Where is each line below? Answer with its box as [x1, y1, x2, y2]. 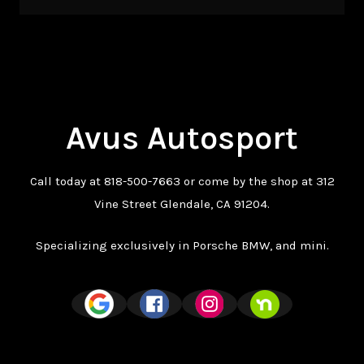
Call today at [29, 174, 104, 189]
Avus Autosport [66, 119, 298, 158]
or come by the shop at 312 [180, 174, 335, 189]
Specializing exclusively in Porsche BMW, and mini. [35, 237, 329, 253]
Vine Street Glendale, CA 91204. [94, 197, 270, 212]
